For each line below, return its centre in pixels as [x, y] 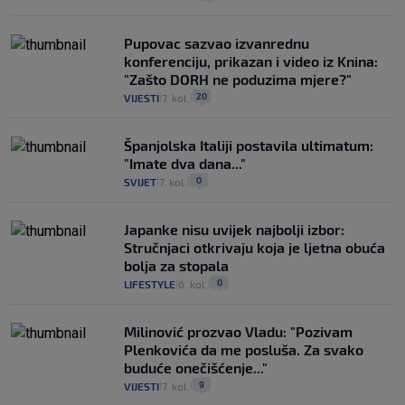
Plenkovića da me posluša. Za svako [244, 350]
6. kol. [193, 284]
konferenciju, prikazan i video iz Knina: [251, 61]
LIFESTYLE [150, 284]
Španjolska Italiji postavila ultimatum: [249, 146]
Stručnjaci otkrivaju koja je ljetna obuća [254, 248]
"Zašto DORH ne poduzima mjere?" [238, 80]
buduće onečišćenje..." [196, 368]
